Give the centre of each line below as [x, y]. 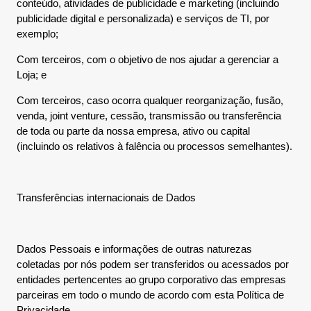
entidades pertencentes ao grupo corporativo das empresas [151, 279]
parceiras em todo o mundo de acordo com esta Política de [150, 295]
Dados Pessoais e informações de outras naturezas [134, 249]
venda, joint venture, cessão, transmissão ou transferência [149, 116]
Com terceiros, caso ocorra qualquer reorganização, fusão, [150, 100]
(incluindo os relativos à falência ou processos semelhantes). [154, 146]
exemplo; [37, 34]
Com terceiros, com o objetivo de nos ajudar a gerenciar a [148, 59]
